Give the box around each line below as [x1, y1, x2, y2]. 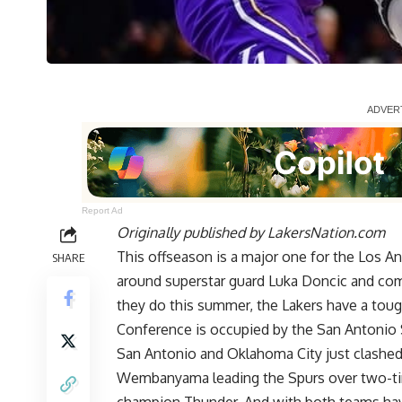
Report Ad [82, 205, 124, 216]
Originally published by [117, 223, 267, 242]
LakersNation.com [267, 223, 385, 242]
